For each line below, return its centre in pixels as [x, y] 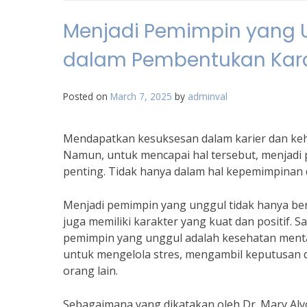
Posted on [87, 96]
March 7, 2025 [141, 96]
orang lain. [90, 271]
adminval [208, 96]
